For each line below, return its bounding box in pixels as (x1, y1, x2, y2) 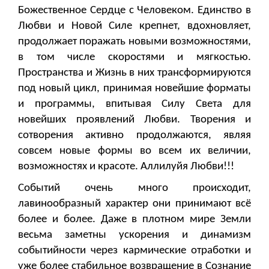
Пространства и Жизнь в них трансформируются (18, 67, 251, 79)
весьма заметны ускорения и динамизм (18, 229, 251, 241)
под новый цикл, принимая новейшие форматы (18, 83, 251, 95)
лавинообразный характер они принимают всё (18, 198, 251, 210)
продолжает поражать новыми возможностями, (18, 36, 251, 48)
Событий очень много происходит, (18, 183, 251, 195)
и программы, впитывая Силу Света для (18, 98, 251, 110)
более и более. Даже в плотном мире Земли (18, 214, 251, 226)
